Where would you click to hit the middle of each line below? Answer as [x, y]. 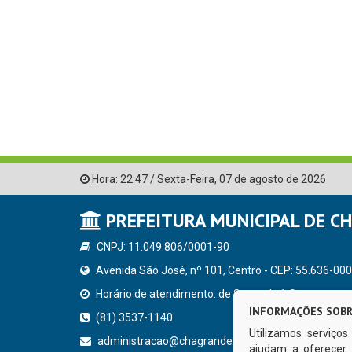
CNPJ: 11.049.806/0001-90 [162, 247]
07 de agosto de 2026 [273, 180]
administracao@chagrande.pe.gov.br [187, 341]
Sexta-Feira [186, 180]
